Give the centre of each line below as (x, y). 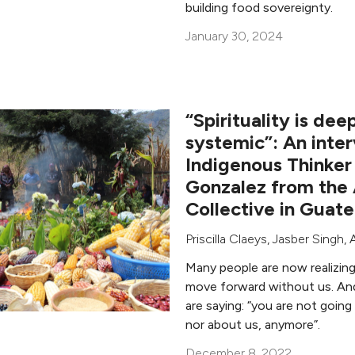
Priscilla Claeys (226, 239)
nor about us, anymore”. (253, 324)
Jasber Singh (308, 239)
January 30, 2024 (234, 36)
